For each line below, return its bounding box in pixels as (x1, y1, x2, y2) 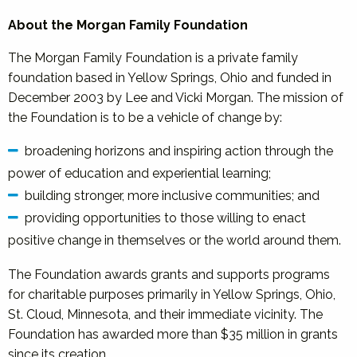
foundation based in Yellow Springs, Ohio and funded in (8, 70, 331, 85)
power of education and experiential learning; (8, 166, 271, 181)
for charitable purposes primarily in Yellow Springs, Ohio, (8, 287, 335, 302)
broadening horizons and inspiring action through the (25, 143, 333, 159)
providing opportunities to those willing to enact (25, 210, 306, 226)
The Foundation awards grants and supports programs (8, 267, 330, 282)
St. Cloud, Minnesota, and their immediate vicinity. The (8, 307, 323, 322)
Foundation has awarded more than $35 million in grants (8, 327, 338, 342)
